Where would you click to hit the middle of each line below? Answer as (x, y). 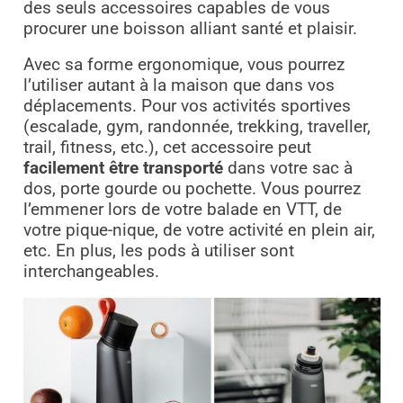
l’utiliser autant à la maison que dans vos (179, 85)
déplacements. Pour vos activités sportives (187, 106)
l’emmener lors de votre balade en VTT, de (182, 209)
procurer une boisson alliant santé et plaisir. (190, 28)
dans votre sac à (287, 168)
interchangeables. (93, 271)
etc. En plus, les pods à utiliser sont (158, 251)
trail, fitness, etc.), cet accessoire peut (167, 147)
